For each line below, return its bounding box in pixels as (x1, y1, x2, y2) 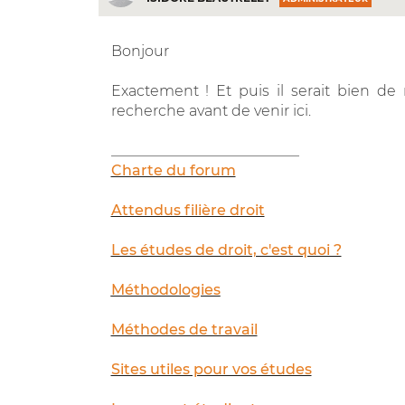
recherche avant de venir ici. (110, 101, 311, 119)
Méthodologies (110, 280, 221, 298)
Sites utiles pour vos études (110, 360, 312, 378)
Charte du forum (110, 161, 236, 179)
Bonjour (110, 42, 169, 60)
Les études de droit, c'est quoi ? (110, 240, 342, 259)
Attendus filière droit (110, 201, 265, 219)
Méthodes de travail (110, 320, 258, 338)
